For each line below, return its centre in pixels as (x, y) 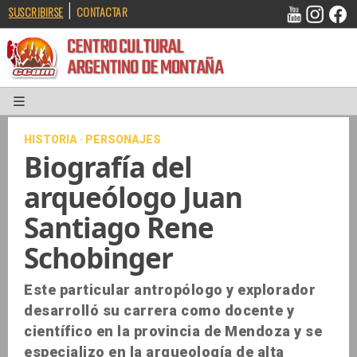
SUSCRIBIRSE (36, 12)
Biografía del (108, 167)
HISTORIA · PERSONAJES (92, 140)
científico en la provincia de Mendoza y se (173, 331)
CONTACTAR (102, 12)
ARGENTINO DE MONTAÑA (161, 76)
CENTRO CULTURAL (139, 53)
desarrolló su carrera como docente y (159, 311)
